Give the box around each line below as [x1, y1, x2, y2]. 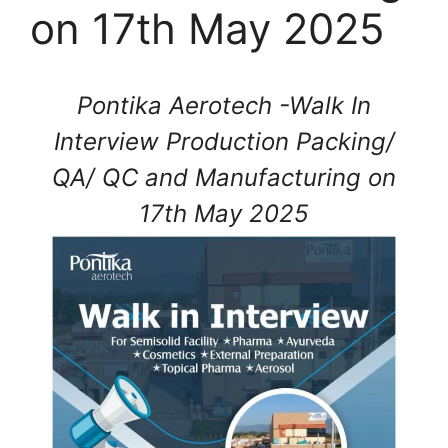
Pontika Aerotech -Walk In [77, 91, 371, 120]
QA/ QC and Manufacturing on [52, 163, 396, 192]
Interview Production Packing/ [53, 127, 395, 156]
